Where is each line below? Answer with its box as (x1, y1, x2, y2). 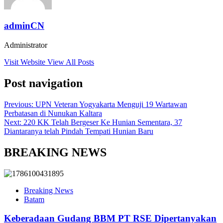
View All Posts (47, 58, 94, 67)
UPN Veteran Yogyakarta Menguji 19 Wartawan (35, 100, 187, 109)
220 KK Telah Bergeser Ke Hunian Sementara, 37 (23, 117, 182, 126)
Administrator (4, 41, 47, 50)
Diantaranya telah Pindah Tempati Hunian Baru (4, 126, 153, 135)
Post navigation (4, 76, 83, 90)
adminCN (4, 20, 44, 31)
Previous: (4, 100, 35, 109)
